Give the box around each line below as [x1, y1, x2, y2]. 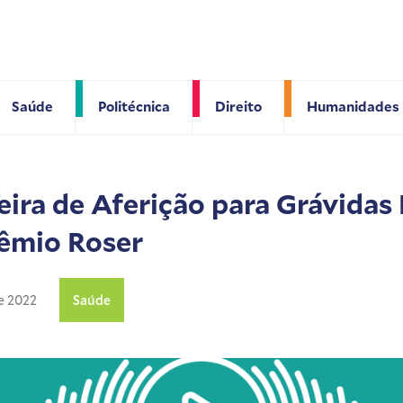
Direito [214, 96, 262, 115]
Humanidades [306, 96, 399, 115]
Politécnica [97, 96, 170, 115]
